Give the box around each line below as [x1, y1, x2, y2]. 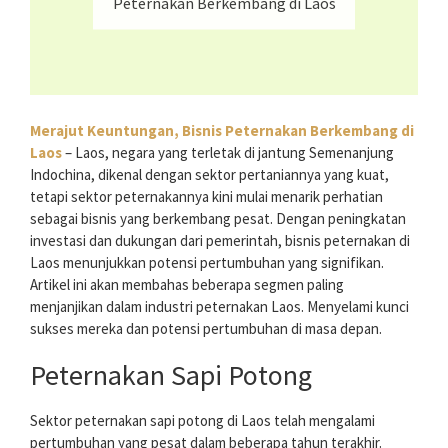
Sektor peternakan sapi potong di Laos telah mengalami [30, 411, 375, 431]
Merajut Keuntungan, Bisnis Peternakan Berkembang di [30, 121, 414, 141]
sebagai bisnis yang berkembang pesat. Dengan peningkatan [30, 209, 406, 229]
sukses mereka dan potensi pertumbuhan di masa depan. [30, 319, 382, 339]
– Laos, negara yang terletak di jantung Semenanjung [62, 143, 394, 163]
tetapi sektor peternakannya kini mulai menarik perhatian [30, 187, 383, 207]
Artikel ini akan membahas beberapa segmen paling [30, 275, 344, 295]
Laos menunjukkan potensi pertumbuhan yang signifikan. [30, 253, 384, 273]
